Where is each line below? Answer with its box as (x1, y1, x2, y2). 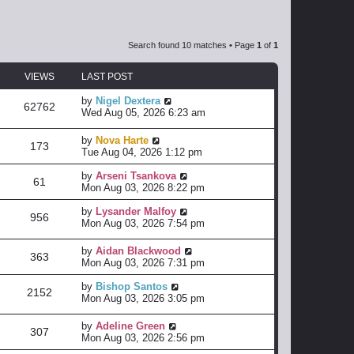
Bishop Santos (96, 280, 168, 292)
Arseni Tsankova (96, 169, 176, 182)
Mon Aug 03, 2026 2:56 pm (81, 332, 205, 344)
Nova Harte (96, 134, 149, 146)
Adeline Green (96, 320, 165, 332)
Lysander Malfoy (96, 205, 176, 217)
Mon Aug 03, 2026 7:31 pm (81, 256, 205, 269)
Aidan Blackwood (96, 244, 181, 257)
